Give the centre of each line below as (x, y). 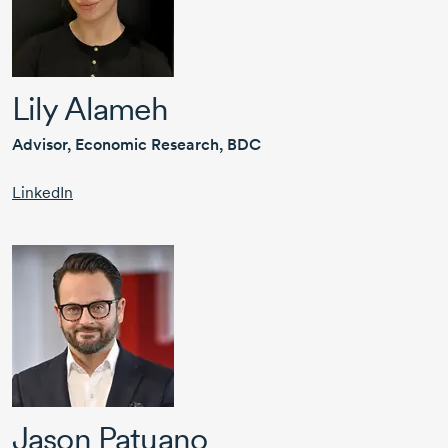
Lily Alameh (90, 109)
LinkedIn (42, 193)
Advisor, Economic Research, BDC (136, 145)
